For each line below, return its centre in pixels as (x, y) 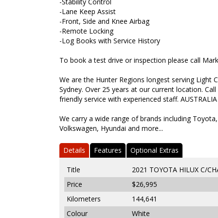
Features (108, 150)
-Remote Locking (86, 31)
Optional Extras (154, 150)
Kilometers (84, 199)
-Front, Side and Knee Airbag (104, 21)
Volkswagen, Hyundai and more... (111, 128)
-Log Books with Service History (110, 40)
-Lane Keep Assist (88, 11)
